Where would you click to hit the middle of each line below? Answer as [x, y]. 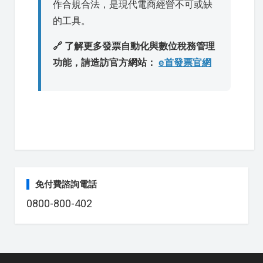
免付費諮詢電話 [66, 184]
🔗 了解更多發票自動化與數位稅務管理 [134, 45]
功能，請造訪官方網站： [106, 62]
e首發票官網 [185, 62]
